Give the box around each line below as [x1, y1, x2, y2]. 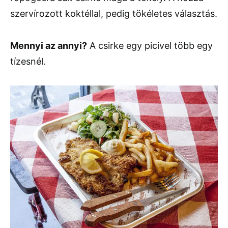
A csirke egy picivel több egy [87, 40, 213, 51]
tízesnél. [10, 56, 46, 67]
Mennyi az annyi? [10, 40, 87, 51]
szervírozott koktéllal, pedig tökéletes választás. [10, 8, 217, 19]
